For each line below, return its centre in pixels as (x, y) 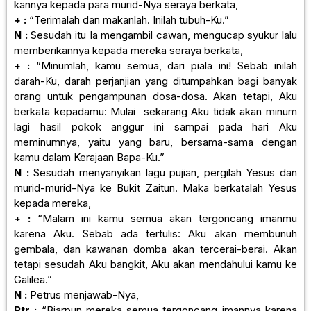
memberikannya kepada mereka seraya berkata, (128, 50)
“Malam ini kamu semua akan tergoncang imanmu (164, 218)
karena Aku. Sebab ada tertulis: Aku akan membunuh (155, 233)
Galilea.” (33, 279)
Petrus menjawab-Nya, (83, 294)
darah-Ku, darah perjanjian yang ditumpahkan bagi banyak (155, 81)
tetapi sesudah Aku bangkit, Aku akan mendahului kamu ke (155, 264)
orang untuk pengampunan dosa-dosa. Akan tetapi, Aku (155, 96)
